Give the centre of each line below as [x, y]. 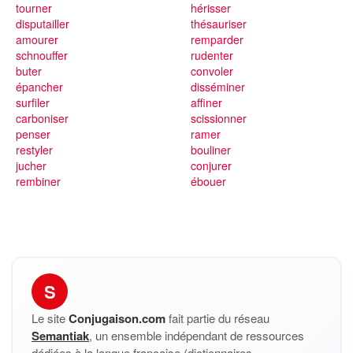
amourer [37, 39]
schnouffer [42, 55]
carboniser [42, 118]
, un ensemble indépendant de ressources [197, 335]
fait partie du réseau [217, 318]
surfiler [33, 102]
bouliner [210, 150]
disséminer [217, 87]
